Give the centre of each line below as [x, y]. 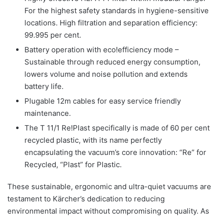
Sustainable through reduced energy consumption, [112, 62]
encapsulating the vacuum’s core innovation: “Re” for [115, 152]
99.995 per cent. [53, 35]
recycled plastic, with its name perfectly [93, 140]
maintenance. [48, 113]
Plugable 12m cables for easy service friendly [103, 101]
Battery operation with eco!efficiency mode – [102, 49]
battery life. [44, 86]
